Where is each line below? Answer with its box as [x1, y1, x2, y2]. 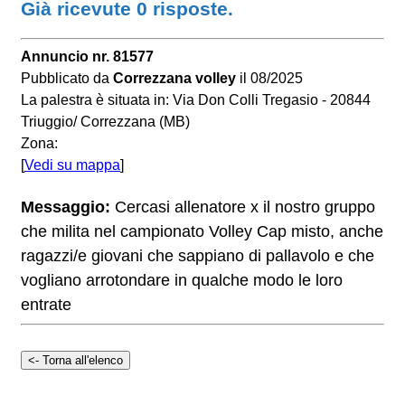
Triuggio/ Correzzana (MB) [21, 114, 190, 130]
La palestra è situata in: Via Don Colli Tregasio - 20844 [21, 92, 371, 108]
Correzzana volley [113, 71, 236, 87]
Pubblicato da [21, 71, 113, 87]
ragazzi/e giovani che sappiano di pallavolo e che [21, 247, 374, 266]
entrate [21, 296, 71, 315]
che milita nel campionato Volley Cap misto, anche [21, 222, 383, 241]
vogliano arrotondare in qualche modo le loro [21, 271, 343, 290]
